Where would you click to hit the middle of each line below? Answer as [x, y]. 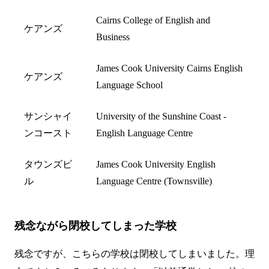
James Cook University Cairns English [169, 68]
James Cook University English [156, 164]
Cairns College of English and [153, 20]
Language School [129, 85]
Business [113, 37]
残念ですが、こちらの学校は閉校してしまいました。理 [134, 253]
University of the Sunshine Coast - [161, 116]
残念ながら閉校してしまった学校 [95, 225]
